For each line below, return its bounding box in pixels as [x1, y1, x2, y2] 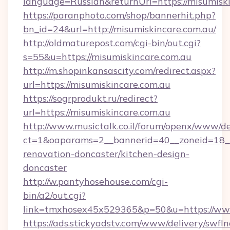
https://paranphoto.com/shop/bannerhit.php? [23, 9, 216, 21]
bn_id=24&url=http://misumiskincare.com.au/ [23, 23, 216, 35]
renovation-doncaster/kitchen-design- [23, 148, 189, 160]
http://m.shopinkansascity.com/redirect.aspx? [23, 65, 216, 76]
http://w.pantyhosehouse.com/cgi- [23, 176, 168, 187]
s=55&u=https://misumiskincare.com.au [23, 51, 191, 63]
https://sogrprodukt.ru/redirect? [23, 92, 158, 104]
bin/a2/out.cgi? [23, 189, 86, 201]
